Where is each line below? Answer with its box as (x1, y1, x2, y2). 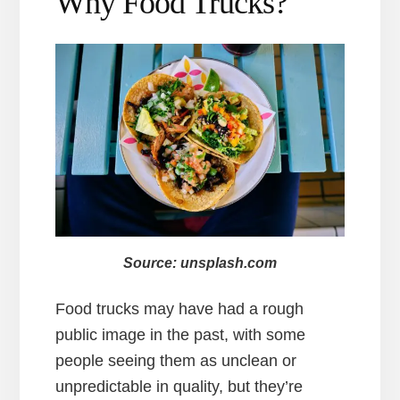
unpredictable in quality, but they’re (55, 377, 304, 396)
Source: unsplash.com (123, 254, 277, 271)
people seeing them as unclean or (55, 351, 297, 370)
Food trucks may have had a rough (55, 299, 304, 318)
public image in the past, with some (55, 325, 306, 344)
